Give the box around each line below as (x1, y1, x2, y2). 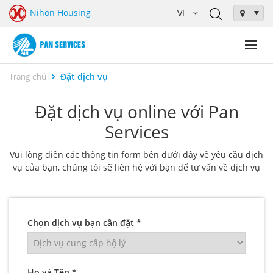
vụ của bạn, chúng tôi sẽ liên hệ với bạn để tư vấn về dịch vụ (13, 161, 260, 173)
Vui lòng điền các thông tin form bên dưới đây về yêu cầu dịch (10, 148, 263, 160)
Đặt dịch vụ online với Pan (34, 99, 239, 123)
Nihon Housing (30, 6, 91, 18)
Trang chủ (9, 70, 46, 82)
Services (104, 119, 169, 143)
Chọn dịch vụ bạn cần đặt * (27, 216, 141, 229)
